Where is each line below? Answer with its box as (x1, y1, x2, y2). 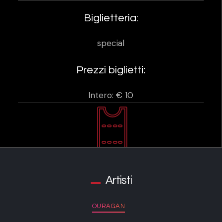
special (97, 38, 124, 49)
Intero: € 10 (88, 90, 133, 101)
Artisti (105, 174, 132, 186)
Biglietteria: (83, 12, 138, 24)
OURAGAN (92, 202, 125, 210)
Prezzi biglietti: (76, 64, 146, 76)
